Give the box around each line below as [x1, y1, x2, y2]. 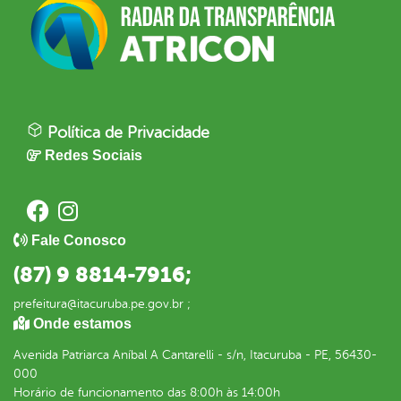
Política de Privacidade [43, 124, 209, 142]
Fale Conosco [31, 233, 126, 249]
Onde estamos [33, 316, 132, 332]
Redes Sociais [45, 148, 142, 164]
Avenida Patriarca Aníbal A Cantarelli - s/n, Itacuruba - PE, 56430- [13, 348, 377, 363]
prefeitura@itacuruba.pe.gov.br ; [13, 297, 191, 311]
